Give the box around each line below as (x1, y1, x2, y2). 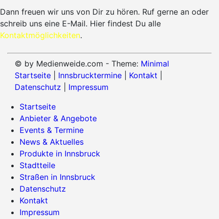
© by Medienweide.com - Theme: (15, 58, 141, 68)
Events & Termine (20, 125, 84, 135)
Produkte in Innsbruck (20, 148, 100, 158)
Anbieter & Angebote (20, 113, 97, 123)
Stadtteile (20, 160, 55, 170)
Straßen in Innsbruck (20, 172, 95, 182)
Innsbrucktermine (58, 70, 122, 80)
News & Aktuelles (20, 136, 84, 147)
